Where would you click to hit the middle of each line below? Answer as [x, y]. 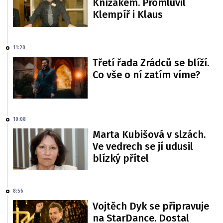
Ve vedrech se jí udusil [143, 146]
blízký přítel [121, 158]
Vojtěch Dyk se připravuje [151, 206]
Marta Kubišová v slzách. [149, 134]
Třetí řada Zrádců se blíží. [151, 62]
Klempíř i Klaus [128, 15]
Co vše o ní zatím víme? [146, 74]
